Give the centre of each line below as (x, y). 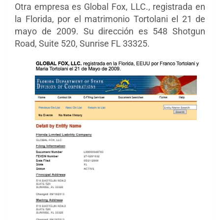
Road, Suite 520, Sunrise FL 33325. (82, 43)
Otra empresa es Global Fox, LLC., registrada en (110, 6)
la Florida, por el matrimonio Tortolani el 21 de (110, 19)
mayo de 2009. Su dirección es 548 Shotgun (110, 31)
